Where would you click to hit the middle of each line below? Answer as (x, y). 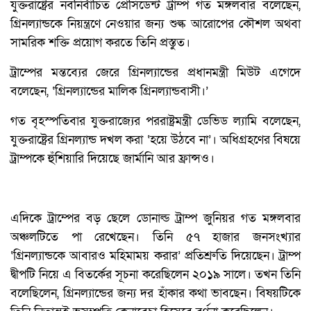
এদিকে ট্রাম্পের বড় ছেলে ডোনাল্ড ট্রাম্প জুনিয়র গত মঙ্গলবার (155, 219)
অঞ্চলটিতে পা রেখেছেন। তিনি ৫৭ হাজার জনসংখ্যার (155, 237)
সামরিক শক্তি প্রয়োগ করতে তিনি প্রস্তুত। (100, 43)
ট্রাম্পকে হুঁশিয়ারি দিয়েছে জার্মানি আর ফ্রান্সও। (112, 159)
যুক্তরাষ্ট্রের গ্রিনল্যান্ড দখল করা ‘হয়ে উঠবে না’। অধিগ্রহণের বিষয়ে (155, 140)
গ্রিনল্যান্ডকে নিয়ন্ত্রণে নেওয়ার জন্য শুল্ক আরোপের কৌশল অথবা (155, 24)
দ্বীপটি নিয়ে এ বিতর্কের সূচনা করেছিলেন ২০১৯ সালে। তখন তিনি (155, 275)
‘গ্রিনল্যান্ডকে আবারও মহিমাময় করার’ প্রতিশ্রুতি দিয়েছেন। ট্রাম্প (155, 256)
